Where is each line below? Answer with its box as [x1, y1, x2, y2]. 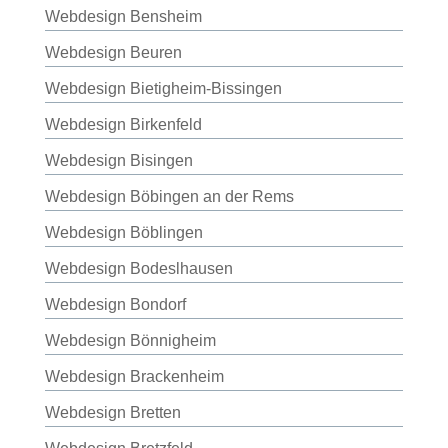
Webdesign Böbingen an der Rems [44, 188, 294, 205]
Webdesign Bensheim [44, 8, 202, 25]
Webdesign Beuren [44, 44, 182, 61]
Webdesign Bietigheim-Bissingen [44, 80, 282, 97]
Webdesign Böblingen [44, 224, 203, 241]
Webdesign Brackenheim [44, 368, 224, 385]
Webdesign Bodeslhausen [44, 260, 233, 277]
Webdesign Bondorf [44, 296, 186, 313]
